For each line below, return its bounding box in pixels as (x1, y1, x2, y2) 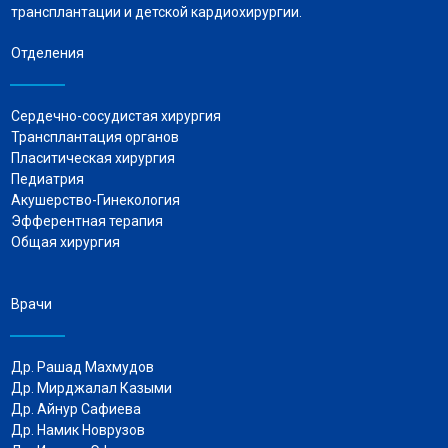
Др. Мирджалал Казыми (11, 379, 172, 396)
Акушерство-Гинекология (11, 191, 180, 208)
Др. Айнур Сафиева (11, 400, 141, 417)
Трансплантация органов (11, 128, 179, 145)
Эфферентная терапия (11, 212, 163, 229)
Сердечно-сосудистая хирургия (11, 107, 221, 124)
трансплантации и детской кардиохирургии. (11, 3, 302, 20)
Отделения (11, 44, 84, 61)
